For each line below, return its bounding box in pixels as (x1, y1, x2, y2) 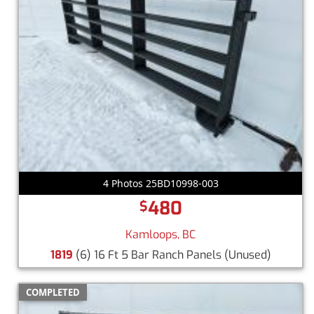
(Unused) (224, 247, 271, 262)
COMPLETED (26, 285, 80, 299)
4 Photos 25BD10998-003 (102, 176, 219, 190)
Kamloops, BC (125, 226, 196, 242)
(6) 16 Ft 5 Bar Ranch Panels (72, 247, 224, 262)
